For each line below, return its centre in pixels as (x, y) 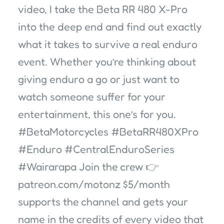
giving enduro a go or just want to (99, 79)
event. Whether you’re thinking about (107, 61)
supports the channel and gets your (103, 201)
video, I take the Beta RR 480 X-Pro (103, 9)
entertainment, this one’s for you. (97, 114)
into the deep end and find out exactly (110, 26)
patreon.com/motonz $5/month (94, 184)
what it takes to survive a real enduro (108, 44)
